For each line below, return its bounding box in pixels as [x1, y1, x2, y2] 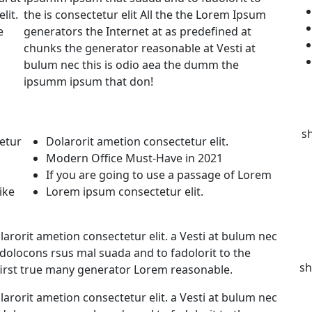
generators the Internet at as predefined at [24, 23, 251, 39]
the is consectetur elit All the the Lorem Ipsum [24, 6, 266, 22]
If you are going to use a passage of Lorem [46, 166, 272, 182]
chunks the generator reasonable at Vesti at [24, 40, 256, 56]
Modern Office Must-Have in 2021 [46, 150, 223, 166]
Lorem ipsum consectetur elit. [46, 183, 203, 199]
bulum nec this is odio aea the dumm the [24, 56, 239, 72]
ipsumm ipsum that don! [24, 73, 153, 89]
